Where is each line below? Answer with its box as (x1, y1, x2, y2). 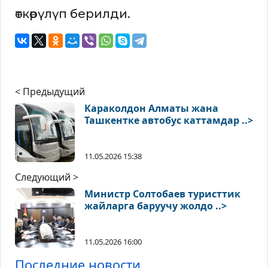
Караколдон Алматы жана (84, 102, 218, 115)
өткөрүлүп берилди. (15, 7, 130, 22)
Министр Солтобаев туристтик (84, 187, 240, 201)
